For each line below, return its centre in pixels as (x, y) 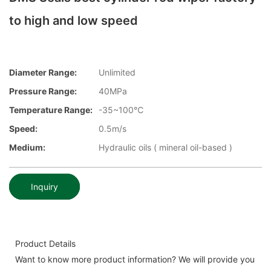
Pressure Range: (43, 91)
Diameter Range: (43, 73)
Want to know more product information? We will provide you (135, 259)
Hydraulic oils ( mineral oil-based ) (165, 148)
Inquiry (44, 186)
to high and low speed (73, 21)
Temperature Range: (51, 110)
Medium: (27, 148)
